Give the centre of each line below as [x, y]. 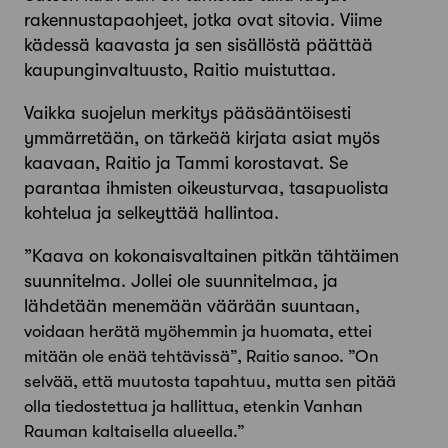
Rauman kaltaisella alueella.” [134, 432]
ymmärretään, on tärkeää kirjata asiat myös [202, 138]
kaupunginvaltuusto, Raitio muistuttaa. [180, 70]
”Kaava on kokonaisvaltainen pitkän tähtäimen [211, 256]
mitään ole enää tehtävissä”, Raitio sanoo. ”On [201, 357]
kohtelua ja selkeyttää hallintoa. [151, 213]
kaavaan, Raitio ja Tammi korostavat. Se [186, 163]
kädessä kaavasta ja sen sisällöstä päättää [198, 45]
